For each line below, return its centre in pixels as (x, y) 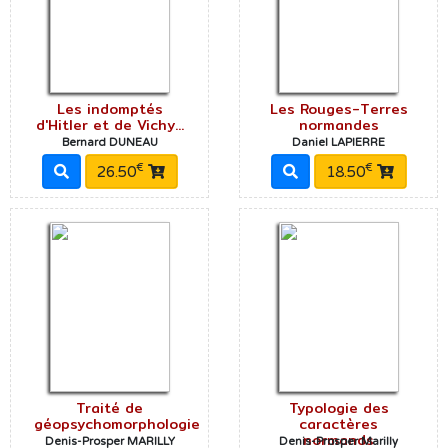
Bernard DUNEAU (109, 143)
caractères (338, 424)
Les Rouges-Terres (338, 109)
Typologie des (338, 408)
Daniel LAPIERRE (338, 143)
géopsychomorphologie (117, 424)
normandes (338, 125)
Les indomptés (109, 109)
